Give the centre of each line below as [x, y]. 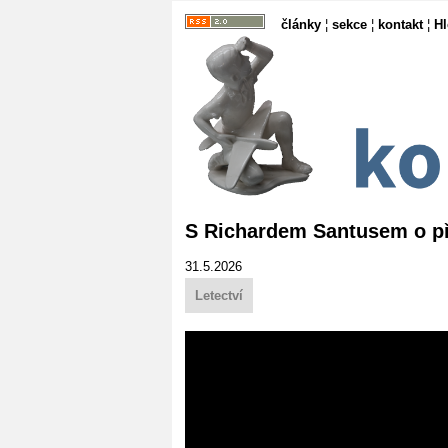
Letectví [219, 295]
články [301, 24]
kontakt [400, 24]
